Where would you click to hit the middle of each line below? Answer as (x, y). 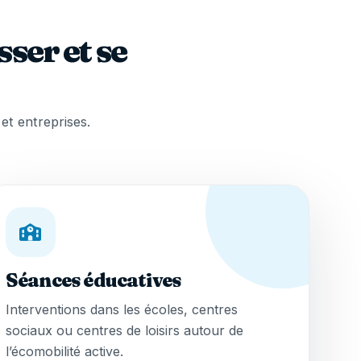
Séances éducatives (93, 280)
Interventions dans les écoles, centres (121, 310)
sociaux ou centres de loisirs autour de (124, 331)
